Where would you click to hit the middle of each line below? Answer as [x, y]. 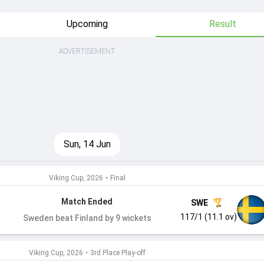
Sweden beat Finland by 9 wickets [87, 218]
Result [223, 24]
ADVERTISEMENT [87, 51]
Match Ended [87, 202]
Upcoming [87, 24]
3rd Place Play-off [118, 253]
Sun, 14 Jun [87, 144]
